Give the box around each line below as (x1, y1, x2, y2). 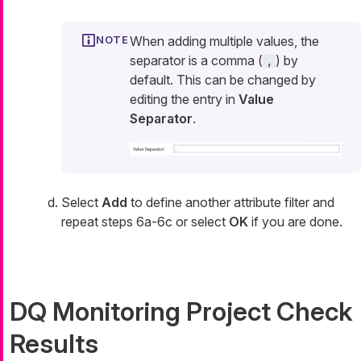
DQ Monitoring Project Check (10, 296, 352, 328)
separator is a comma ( (130, 52, 263, 69)
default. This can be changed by (130, 72, 316, 89)
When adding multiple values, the (130, 33, 319, 50)
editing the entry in (130, 91, 239, 108)
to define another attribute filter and (127, 194, 334, 211)
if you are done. (248, 214, 342, 230)
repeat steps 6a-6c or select (61, 214, 229, 230)
